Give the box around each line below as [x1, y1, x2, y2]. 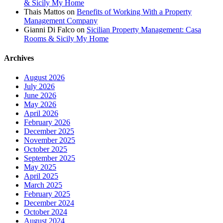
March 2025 [24, 181, 62, 190]
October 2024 [24, 208, 67, 217]
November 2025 [24, 136, 75, 145]
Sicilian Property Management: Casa [87, 25, 201, 34]
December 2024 [24, 199, 74, 208]
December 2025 [24, 127, 74, 136]
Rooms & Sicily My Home [24, 34, 109, 43]
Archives [4, 53, 34, 62]
